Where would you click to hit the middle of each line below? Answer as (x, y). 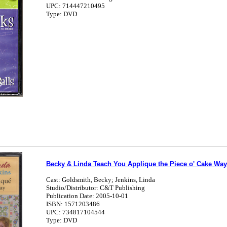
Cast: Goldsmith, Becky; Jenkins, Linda (100, 180)
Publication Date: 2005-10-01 (87, 196)
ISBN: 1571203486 (73, 204)
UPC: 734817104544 (75, 212)
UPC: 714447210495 (75, 6)
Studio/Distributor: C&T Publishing (95, 188)
